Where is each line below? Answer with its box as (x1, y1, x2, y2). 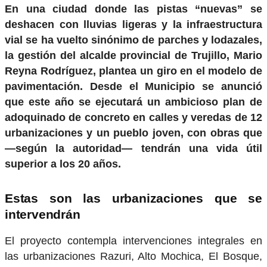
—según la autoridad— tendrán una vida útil (5, 142, 262, 154)
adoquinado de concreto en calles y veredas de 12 (5, 111, 262, 123)
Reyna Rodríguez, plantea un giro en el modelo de (5, 64, 262, 77)
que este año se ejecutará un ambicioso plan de (5, 95, 262, 108)
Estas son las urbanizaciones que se (5, 191, 262, 205)
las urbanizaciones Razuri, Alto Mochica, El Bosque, (5, 250, 262, 262)
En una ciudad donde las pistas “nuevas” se (5, 2, 262, 15)
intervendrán (5, 207, 80, 221)
